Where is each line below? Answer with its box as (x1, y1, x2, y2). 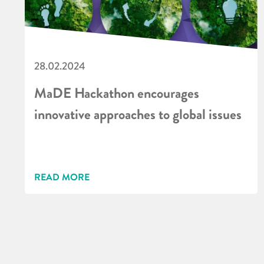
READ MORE (34, 170, 90, 184)
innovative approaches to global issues (34, 104, 242, 125)
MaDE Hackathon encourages (34, 82, 199, 104)
